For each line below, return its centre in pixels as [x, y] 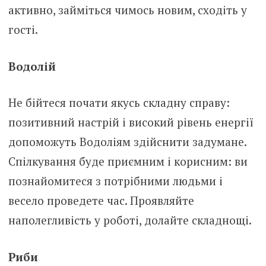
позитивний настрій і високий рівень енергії [131, 122]
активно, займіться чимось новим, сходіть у [127, 10]
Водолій [32, 66]
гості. [23, 30]
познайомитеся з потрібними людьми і [115, 181]
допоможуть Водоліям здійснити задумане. [127, 142]
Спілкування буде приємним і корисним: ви [128, 161]
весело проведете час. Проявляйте [101, 201]
